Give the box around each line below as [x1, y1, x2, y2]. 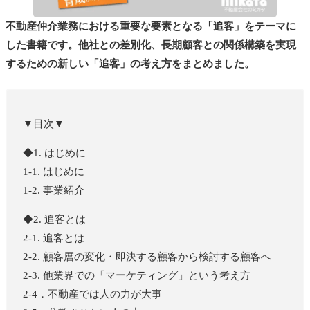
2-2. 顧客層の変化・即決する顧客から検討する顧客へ [22, 250, 271, 262]
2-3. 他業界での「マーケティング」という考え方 [22, 269, 250, 281]
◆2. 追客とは [22, 213, 86, 225]
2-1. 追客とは [22, 232, 84, 244]
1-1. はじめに [22, 165, 84, 177]
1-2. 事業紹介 [22, 184, 84, 196]
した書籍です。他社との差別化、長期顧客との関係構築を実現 [6, 39, 296, 51]
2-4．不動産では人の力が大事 [22, 288, 162, 300]
